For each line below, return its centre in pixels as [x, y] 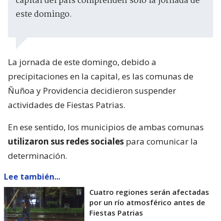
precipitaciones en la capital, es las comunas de [101, 76]
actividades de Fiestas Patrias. [67, 105]
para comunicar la [161, 141]
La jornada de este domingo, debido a [82, 62]
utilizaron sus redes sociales [66, 141]
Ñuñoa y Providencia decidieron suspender [92, 90]
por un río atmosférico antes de [147, 202]
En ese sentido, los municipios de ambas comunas [106, 127]
